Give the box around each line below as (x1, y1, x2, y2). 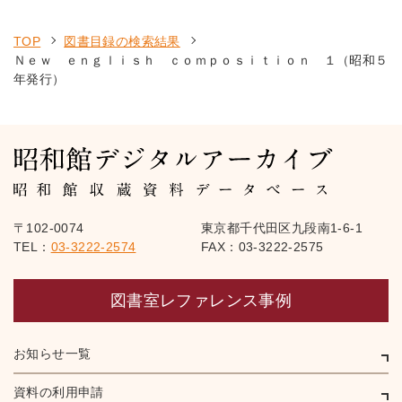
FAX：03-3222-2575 (201, 240, 324, 254)
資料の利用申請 (13, 385, 104, 399)
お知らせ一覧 (13, 346, 92, 361)
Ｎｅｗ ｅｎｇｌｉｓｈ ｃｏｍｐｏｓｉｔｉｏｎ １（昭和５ (13, 53, 389, 67)
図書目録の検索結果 (64, 34, 180, 48)
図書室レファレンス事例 (109, 292, 293, 310)
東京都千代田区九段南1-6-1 (201, 221, 363, 235)
